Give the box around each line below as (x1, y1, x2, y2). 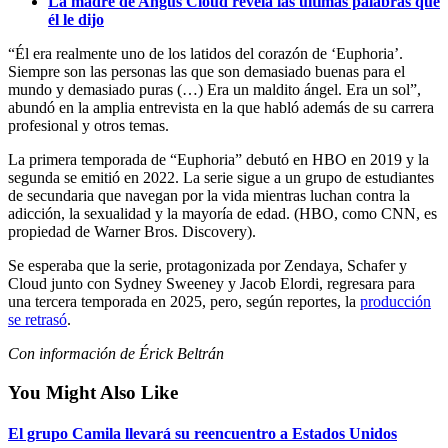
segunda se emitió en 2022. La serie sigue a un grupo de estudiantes (8, 168, 434, 186)
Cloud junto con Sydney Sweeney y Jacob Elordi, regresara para (8, 274, 415, 292)
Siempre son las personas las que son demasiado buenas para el (8, 62, 405, 80)
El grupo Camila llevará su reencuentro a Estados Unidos (8, 424, 397, 442)
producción (360, 292, 431, 310)
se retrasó (8, 310, 67, 328)
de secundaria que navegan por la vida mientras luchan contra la (8, 186, 410, 204)
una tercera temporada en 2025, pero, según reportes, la (8, 292, 360, 310)
